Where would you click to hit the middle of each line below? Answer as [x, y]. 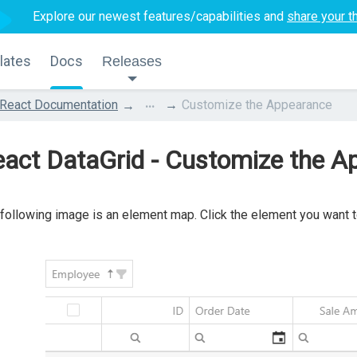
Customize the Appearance [257, 105]
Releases [132, 61]
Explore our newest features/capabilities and [160, 16]
